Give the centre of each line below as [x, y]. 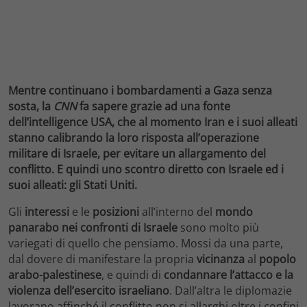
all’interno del [177, 211]
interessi [47, 211]
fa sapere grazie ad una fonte [153, 106]
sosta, [24, 106]
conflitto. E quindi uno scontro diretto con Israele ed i [146, 169]
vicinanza [221, 259]
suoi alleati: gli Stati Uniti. [73, 185]
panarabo [34, 227]
